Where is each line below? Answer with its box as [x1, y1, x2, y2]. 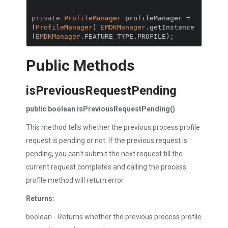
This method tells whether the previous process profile [26, 123, 200, 131]
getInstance [150, 23, 194, 31]
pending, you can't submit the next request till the [26, 150, 183, 158]
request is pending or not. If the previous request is [26, 136, 187, 145]
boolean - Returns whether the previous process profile [26, 213, 202, 221]
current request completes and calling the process [26, 163, 186, 171]
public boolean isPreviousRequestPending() [26, 105, 175, 113]
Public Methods [26, 56, 134, 74]
